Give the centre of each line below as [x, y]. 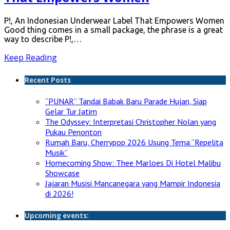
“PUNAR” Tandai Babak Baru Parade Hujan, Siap [126, 101]
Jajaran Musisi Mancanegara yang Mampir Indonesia [133, 183]
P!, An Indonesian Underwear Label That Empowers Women [114, 20]
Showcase [62, 173]
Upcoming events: [57, 216]
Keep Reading [31, 57]
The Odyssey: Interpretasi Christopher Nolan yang [131, 121]
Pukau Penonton [73, 132]
